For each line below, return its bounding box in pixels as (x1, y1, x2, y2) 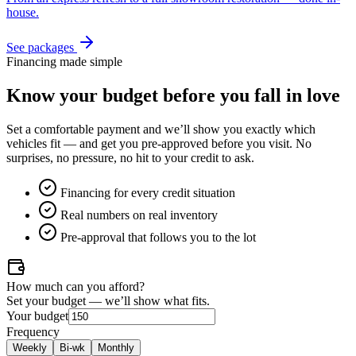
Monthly (98, 341, 134, 354)
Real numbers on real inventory (57, 207, 218, 222)
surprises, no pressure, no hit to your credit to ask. (6, 150, 254, 164)
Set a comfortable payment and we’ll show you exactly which (6, 122, 315, 136)
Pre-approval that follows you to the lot (57, 230, 256, 244)
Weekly (13, 341, 47, 354)
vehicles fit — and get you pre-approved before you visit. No (6, 136, 311, 150)
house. (6, 5, 39, 19)
